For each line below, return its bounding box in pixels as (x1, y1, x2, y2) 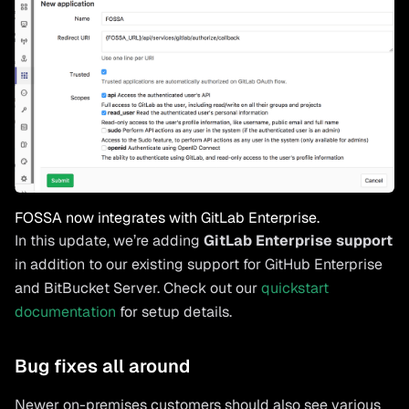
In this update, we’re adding (15, 230, 204, 250)
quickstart (261, 278, 329, 298)
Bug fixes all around (15, 353, 190, 378)
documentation (15, 301, 116, 321)
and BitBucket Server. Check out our (15, 278, 261, 298)
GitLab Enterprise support (204, 230, 393, 250)
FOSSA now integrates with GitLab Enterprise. (15, 207, 320, 227)
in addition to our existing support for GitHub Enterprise (15, 254, 383, 274)
